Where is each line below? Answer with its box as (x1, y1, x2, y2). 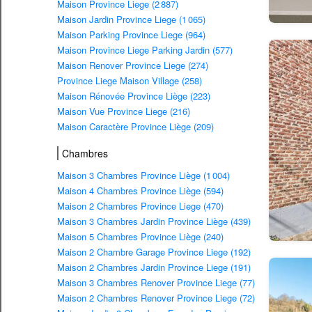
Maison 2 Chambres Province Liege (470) (57, 199, 224, 213)
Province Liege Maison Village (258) (57, 74, 202, 88)
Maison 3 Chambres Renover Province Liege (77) (57, 276, 255, 290)
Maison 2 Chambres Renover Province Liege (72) (57, 291, 255, 305)
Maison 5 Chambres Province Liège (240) (57, 230, 224, 244)
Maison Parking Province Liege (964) (57, 28, 205, 42)
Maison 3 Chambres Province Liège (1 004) (57, 169, 230, 182)
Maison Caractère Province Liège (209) (57, 120, 214, 134)
